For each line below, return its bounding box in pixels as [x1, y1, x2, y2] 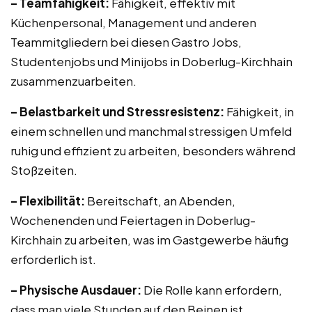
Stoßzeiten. [10, 162, 77, 178]
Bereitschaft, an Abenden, [85, 193, 235, 208]
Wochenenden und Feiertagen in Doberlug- [10, 212, 256, 228]
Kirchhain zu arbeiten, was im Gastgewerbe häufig [10, 232, 288, 247]
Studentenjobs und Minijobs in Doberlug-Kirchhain [10, 54, 292, 69]
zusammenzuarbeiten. [10, 73, 136, 88]
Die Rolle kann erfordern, [141, 282, 282, 297]
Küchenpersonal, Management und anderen [10, 15, 256, 30]
